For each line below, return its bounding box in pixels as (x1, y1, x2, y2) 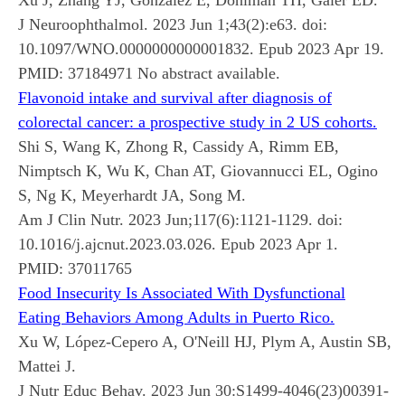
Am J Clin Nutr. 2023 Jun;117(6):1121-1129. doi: (18, 210, 343, 229)
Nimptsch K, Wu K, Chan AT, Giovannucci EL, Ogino (18, 161, 378, 180)
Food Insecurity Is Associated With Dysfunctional (18, 283, 345, 302)
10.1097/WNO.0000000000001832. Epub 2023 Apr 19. (18, 39, 384, 58)
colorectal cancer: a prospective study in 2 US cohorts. (18, 112, 377, 131)
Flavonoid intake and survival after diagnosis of (18, 88, 332, 107)
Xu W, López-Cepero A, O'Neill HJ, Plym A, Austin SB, (18, 332, 391, 351)
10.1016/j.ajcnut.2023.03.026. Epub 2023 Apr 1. (18, 234, 338, 253)
